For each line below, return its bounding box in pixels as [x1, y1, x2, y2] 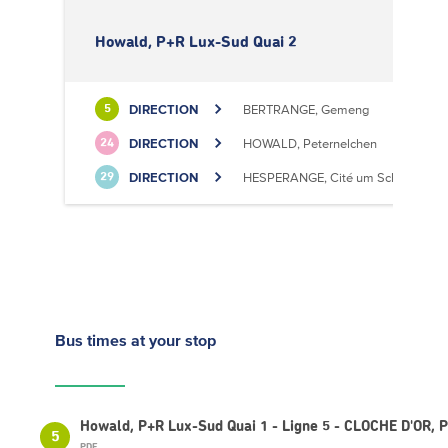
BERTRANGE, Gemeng [243, 101, 369, 117]
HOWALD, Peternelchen [243, 135, 377, 151]
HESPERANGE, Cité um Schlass [243, 169, 420, 185]
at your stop [131, 331, 216, 349]
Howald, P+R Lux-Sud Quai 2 [95, 34, 297, 50]
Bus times [55, 331, 131, 349]
